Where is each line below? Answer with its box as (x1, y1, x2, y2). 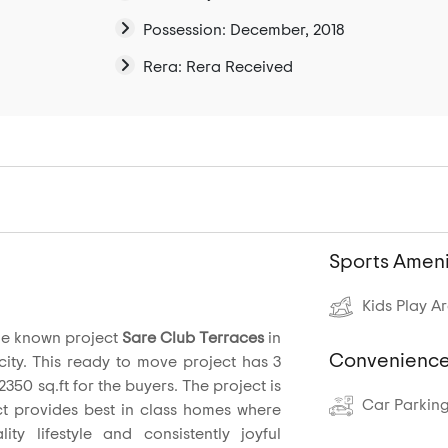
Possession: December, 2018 (143, 22, 345, 39)
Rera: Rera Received (143, 59, 293, 76)
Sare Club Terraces (122, 330, 265, 347)
